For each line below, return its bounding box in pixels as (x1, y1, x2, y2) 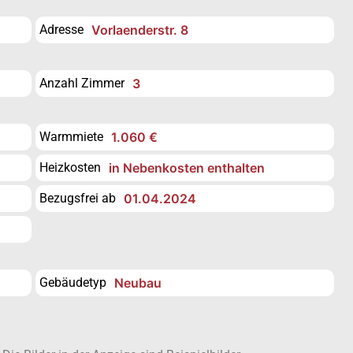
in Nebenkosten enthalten (109, 159, 266, 176)
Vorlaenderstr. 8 (91, 21, 189, 38)
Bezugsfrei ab (39, 190, 117, 206)
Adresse (39, 21, 84, 37)
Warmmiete (39, 128, 104, 144)
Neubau (114, 274, 162, 291)
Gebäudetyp (39, 274, 107, 290)
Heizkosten (39, 159, 102, 175)
